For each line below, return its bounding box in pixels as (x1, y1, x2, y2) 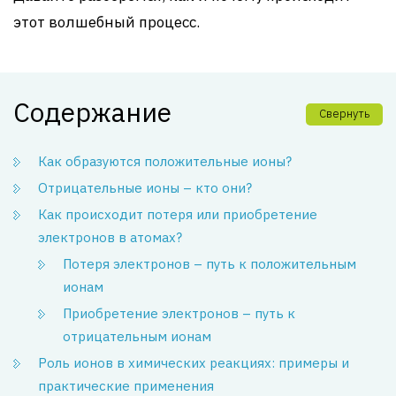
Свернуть (319, 106, 369, 121)
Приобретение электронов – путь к (63, 305, 295, 322)
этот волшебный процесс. (13, 12, 200, 32)
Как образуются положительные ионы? (38, 153, 292, 170)
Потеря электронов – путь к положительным (63, 255, 356, 272)
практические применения (38, 377, 214, 394)
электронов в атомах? (38, 229, 182, 246)
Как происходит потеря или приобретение (38, 206, 317, 223)
